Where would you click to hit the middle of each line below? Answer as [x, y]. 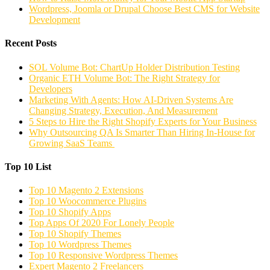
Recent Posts [31, 43]
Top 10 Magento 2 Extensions [86, 190]
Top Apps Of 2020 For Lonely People [102, 223]
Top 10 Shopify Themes [75, 234]
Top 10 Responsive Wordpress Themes [103, 256]
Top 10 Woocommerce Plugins [88, 201]
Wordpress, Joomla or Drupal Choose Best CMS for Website [144, 9]
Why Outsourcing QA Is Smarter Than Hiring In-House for [142, 132]
